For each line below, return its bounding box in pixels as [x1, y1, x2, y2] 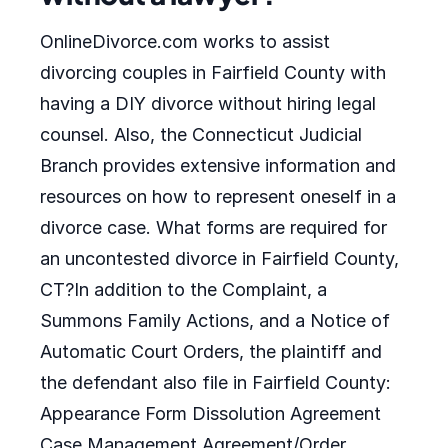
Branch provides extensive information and [40, 155, 396, 176]
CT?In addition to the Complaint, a [40, 279, 327, 300]
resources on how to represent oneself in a [40, 186, 396, 207]
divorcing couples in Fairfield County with [40, 62, 386, 83]
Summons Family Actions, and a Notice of [40, 310, 390, 331]
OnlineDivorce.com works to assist [40, 31, 330, 52]
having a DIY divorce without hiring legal [40, 93, 376, 114]
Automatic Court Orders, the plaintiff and [40, 341, 382, 362]
